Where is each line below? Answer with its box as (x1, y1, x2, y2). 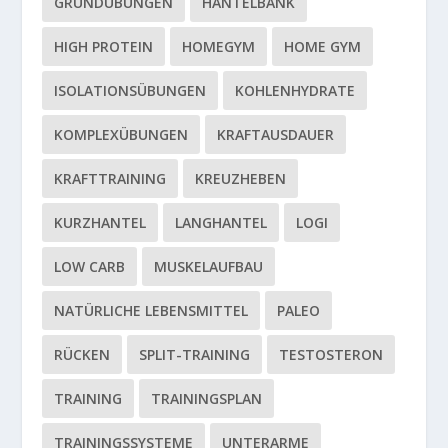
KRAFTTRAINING (54, 169, 167, 188)
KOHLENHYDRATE (235, 81, 356, 100)
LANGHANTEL (175, 213, 268, 232)
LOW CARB (54, 257, 126, 276)
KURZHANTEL (54, 213, 147, 232)
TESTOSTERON (279, 345, 384, 364)
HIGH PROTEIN (54, 37, 154, 56)
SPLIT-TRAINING (139, 345, 251, 364)
